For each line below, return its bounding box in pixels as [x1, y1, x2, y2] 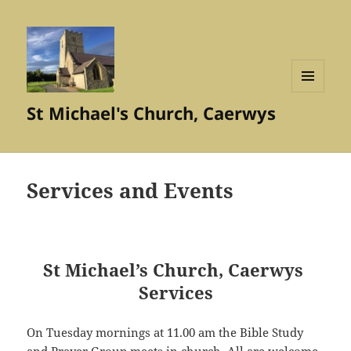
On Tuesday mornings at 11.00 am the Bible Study [27, 324, 304, 341]
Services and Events [27, 176, 234, 205]
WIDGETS [291, 118, 336, 132]
